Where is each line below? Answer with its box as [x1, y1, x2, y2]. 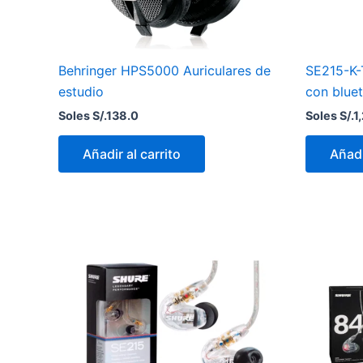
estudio [58, 83, 104, 100]
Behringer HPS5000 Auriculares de [58, 62, 271, 79]
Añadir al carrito [83, 146, 181, 163]
